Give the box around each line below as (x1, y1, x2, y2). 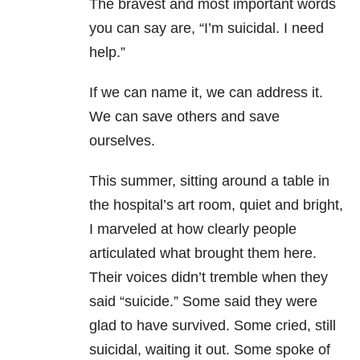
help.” (89, 44, 125, 61)
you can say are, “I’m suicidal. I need (89, 20, 324, 37)
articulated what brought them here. (89, 245, 317, 262)
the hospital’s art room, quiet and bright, (89, 197, 343, 214)
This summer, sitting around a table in (89, 173, 329, 190)
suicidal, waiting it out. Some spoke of (89, 342, 330, 358)
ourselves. (89, 133, 155, 149)
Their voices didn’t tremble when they (89, 269, 328, 286)
